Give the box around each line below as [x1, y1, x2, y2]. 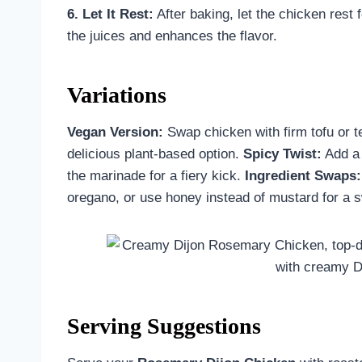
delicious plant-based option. [67, 145, 243, 162]
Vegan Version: [67, 124, 163, 140]
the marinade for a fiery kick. [67, 167, 245, 183]
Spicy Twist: [243, 145, 322, 162]
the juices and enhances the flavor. [67, 27, 277, 44]
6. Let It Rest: [67, 6, 154, 22]
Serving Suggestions [67, 313, 261, 339]
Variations [67, 82, 166, 107]
